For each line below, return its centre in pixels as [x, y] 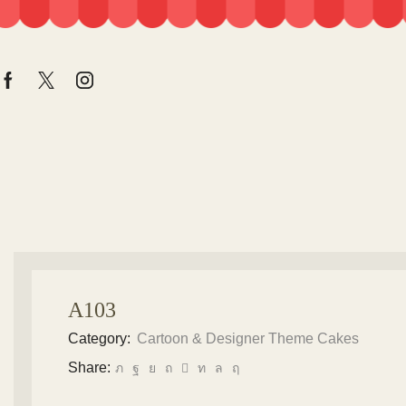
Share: [89, 367]
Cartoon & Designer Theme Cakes [248, 338]
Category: [101, 338]
